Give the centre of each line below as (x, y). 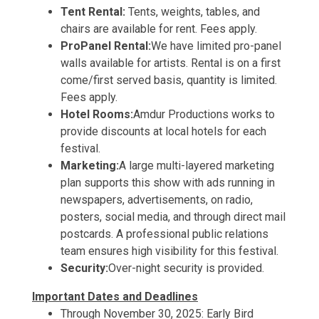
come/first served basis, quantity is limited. (169, 80)
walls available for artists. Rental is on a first (171, 63)
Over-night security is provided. (186, 268)
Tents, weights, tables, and (194, 12)
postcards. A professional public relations (164, 234)
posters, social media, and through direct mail (173, 217)
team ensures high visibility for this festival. (169, 251)
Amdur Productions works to (204, 114)
